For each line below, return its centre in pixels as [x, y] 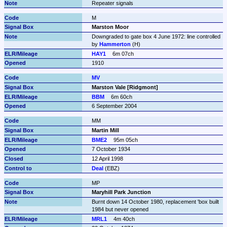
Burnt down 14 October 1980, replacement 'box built [155, 202]
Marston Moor [110, 27]
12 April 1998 [107, 158]
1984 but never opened [120, 210]
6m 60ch [122, 97]
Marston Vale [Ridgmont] [125, 87]
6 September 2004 [114, 106]
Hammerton [115, 44]
